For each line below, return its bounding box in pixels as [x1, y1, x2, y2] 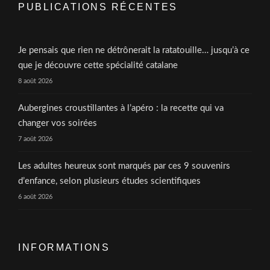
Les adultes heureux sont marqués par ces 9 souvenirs [18, 161, 230, 171]
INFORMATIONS [18, 242, 110, 253]
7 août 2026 [18, 135, 52, 142]
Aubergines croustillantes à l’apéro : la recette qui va [18, 103, 224, 113]
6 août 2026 [18, 193, 52, 200]
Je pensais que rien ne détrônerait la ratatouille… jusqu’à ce [18, 45, 250, 55]
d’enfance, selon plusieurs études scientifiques [18, 176, 201, 186]
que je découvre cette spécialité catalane [18, 60, 178, 70]
